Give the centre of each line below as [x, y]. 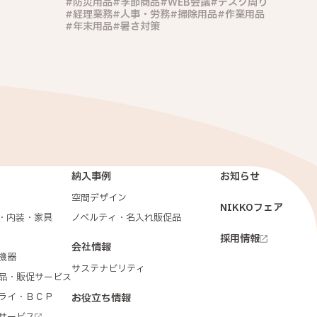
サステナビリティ [108, 269]
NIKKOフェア [252, 208]
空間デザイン [99, 198]
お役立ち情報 [101, 299]
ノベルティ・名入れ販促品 [126, 218]
